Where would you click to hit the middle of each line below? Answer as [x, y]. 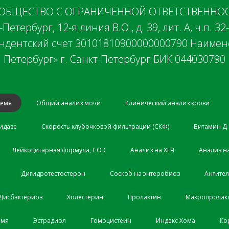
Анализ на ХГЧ [152, 150]
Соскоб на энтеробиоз [145, 173]
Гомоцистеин [111, 220]
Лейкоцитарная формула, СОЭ [59, 150]
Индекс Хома [176, 220]
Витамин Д [210, 126]
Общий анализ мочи [68, 103]
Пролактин [144, 197]
